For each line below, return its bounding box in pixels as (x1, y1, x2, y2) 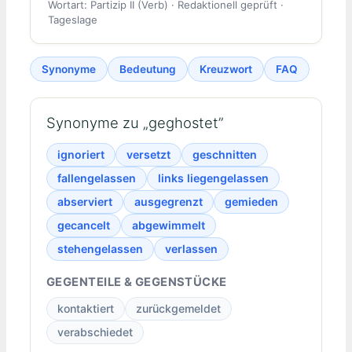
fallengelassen (57, 171, 136, 185)
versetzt (126, 148, 170, 162)
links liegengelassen (158, 171, 269, 185)
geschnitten (192, 148, 257, 162)
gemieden (225, 195, 278, 209)
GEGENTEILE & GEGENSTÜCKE (46, 275, 227, 290)
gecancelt (57, 218, 110, 233)
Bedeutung (119, 62, 176, 75)
